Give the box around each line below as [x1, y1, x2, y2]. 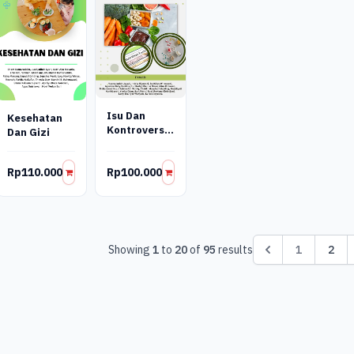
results [215, 242, 253, 257]
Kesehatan [7, 111, 62, 125]
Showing [107, 242, 153, 257]
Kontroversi [107, 123, 168, 137]
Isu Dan [107, 109, 146, 123]
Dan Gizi [7, 125, 50, 139]
